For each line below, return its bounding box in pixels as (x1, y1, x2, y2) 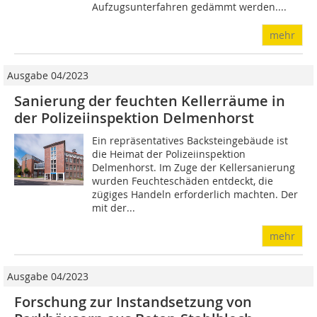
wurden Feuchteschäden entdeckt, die (92, 174, 274, 188)
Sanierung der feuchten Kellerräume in (14, 91, 285, 110)
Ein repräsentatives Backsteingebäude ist (92, 134, 289, 147)
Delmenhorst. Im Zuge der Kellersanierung (92, 161, 296, 174)
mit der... (92, 201, 136, 214)
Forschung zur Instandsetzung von (14, 292, 252, 311)
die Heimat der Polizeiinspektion (92, 147, 246, 161)
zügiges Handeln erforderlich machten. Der (92, 188, 299, 201)
